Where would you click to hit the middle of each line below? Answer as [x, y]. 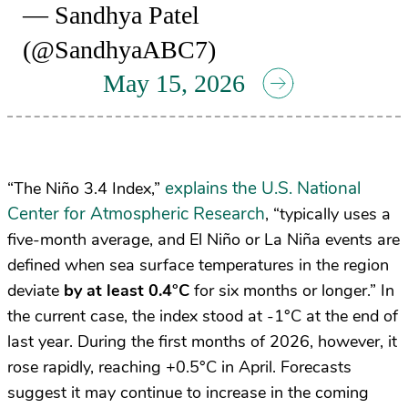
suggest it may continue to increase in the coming [188, 392]
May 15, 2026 [174, 83]
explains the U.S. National [263, 188]
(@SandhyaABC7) [120, 49]
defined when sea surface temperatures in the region [198, 265]
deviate [36, 290]
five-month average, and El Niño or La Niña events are [204, 239]
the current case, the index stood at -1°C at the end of [203, 316]
